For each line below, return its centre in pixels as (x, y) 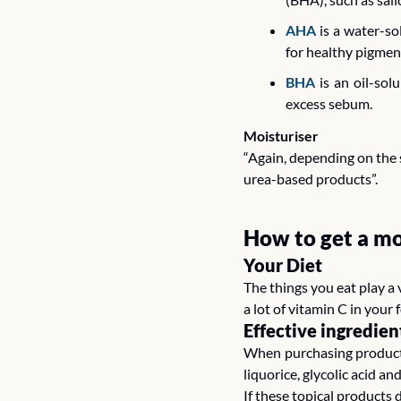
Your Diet (285, 264)
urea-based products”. (311, 178)
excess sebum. (329, 103)
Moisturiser (281, 135)
